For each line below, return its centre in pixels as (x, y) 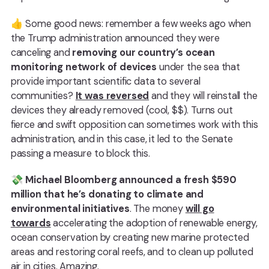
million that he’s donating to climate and (107, 195)
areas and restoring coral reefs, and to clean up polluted (132, 252)
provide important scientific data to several (105, 81)
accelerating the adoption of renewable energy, (154, 223)
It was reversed (112, 95)
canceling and (41, 52)
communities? (43, 95)
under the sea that (198, 67)
